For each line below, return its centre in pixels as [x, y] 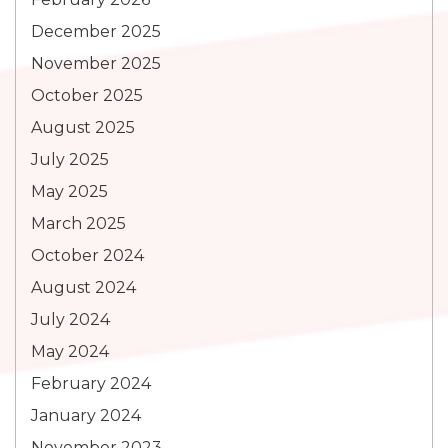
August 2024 [83, 287]
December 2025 [96, 31]
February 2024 [91, 383]
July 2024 [70, 319]
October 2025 [87, 95]
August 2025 [83, 127]
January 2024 [86, 415]
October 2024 [87, 255]
